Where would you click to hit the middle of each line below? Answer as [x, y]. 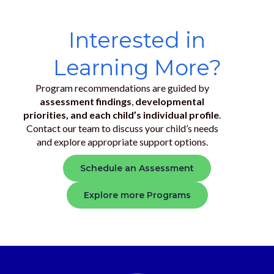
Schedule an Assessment [137, 168]
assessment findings [86, 101]
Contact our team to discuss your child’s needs [122, 128]
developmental [170, 101]
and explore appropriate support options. [122, 142]
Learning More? [137, 68]
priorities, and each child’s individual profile [121, 115]
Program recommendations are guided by [122, 88]
